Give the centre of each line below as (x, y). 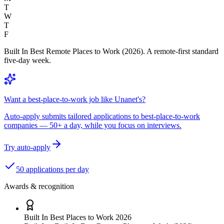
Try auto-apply (27, 147)
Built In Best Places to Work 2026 (78, 217)
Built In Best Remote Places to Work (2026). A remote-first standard (111, 51)
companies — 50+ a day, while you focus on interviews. (93, 125)
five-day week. (27, 60)
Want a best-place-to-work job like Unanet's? (75, 99)
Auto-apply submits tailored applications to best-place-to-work (102, 116)
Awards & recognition (39, 186)
